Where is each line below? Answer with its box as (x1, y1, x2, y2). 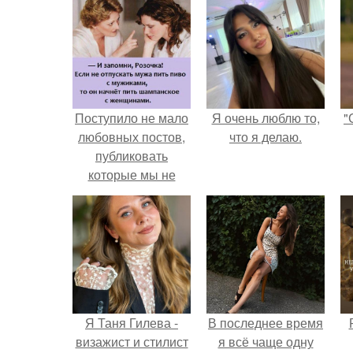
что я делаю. (229, 128, 302, 146)
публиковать (95, 147, 168, 165)
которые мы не (87, 165, 176, 184)
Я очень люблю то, (211, 109, 320, 127)
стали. (113, 184, 150, 203)
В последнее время (208, 314, 323, 332)
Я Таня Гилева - (85, 314, 178, 332)
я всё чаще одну (217, 333, 314, 351)
